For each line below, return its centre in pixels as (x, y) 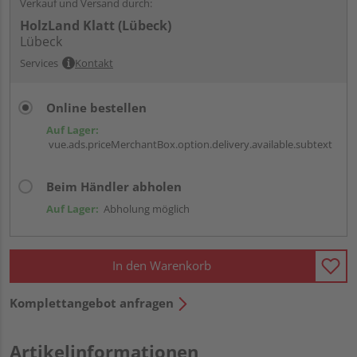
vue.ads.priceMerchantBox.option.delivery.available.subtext (189, 144)
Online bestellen (96, 107)
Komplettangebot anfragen (92, 302)
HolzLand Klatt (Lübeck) (96, 25)
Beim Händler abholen (114, 186)
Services (39, 63)
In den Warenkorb (162, 266)
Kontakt (94, 63)
